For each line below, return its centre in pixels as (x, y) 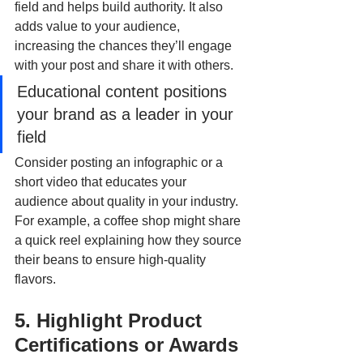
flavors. (35, 280)
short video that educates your (102, 182)
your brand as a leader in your (128, 115)
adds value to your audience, (99, 27)
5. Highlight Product (111, 321)
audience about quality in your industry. (128, 202)
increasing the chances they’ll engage (125, 46)
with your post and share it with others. (126, 66)
